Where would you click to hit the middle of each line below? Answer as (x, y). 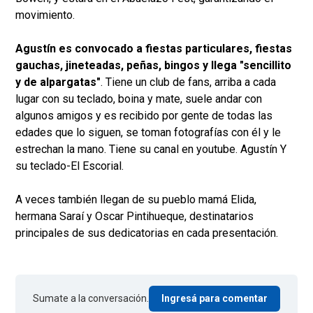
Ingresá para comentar (214, 299)
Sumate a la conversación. (91, 299)
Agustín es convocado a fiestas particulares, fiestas (154, 49)
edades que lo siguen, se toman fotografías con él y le (148, 133)
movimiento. (45, 15)
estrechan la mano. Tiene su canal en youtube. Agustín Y (151, 150)
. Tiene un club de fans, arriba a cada (188, 82)
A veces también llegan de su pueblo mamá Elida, (136, 200)
